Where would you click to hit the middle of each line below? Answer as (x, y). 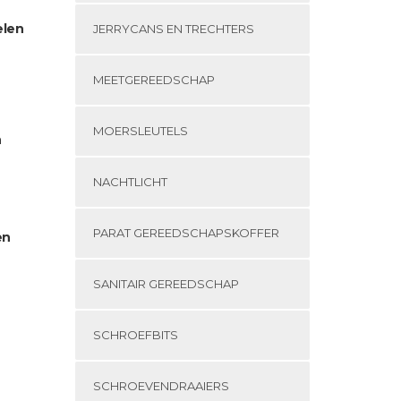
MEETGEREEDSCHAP (154, 80)
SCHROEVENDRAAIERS (161, 386)
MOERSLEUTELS (140, 131)
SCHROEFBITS (135, 335)
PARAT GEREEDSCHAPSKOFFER (186, 233)
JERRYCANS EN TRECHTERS (173, 29)
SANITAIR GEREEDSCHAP (166, 284)
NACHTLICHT (130, 182)
